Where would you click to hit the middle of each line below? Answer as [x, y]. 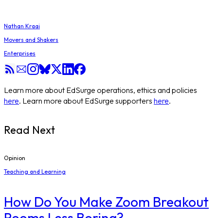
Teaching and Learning [35, 171]
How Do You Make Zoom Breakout [106, 202]
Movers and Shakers [31, 39]
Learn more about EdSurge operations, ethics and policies [100, 90]
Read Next [29, 130]
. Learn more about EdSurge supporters [86, 100]
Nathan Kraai [22, 26]
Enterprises [20, 53]
